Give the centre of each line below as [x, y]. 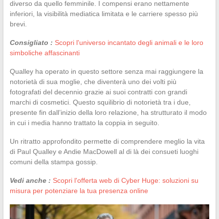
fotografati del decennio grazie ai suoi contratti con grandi [98, 92]
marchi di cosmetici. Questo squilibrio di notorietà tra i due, [100, 102]
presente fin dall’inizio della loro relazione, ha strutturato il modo [108, 112]
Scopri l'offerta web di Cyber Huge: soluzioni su [125, 180]
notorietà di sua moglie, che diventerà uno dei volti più [93, 81]
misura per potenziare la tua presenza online [79, 190]
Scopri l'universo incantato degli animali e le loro [129, 42]
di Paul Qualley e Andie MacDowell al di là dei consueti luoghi [104, 151]
